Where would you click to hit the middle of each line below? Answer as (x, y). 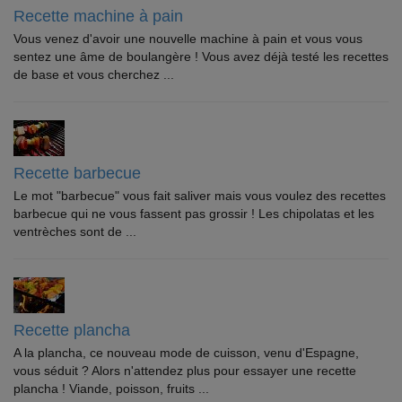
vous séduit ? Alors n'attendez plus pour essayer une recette (185, 371)
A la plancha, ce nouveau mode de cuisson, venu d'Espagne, (186, 353)
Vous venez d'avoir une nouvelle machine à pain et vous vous (188, 39)
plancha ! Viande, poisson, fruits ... (111, 389)
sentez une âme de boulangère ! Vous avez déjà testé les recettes (201, 57)
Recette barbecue (77, 173)
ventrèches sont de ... (75, 232)
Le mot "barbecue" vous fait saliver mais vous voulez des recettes (200, 196)
